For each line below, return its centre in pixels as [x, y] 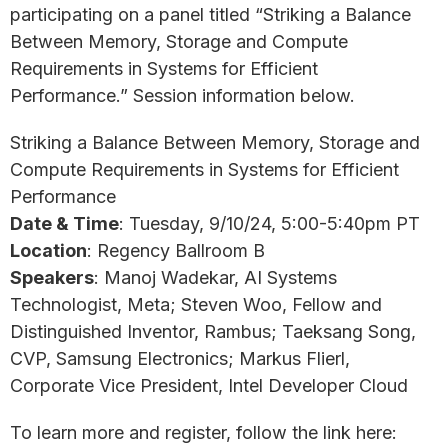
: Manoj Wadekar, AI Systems [215, 277]
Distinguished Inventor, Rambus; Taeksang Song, [213, 331]
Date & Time [64, 223]
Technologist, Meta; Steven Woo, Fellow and [196, 304]
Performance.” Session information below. [182, 95]
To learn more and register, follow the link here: [203, 432]
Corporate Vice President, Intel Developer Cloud [209, 385]
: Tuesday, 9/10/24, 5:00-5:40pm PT [269, 223]
